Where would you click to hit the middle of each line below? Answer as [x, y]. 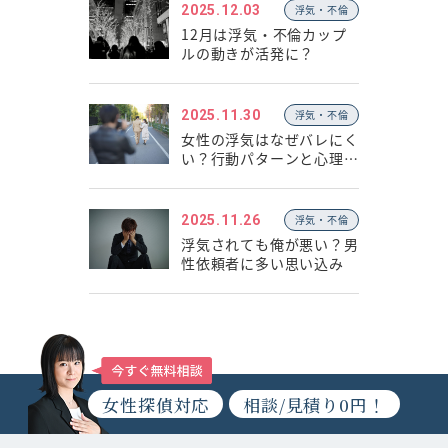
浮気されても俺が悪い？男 [270, 244]
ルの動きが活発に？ [248, 53]
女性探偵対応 [156, 404]
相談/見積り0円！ [314, 404]
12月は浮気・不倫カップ [264, 34]
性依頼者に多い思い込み [262, 263]
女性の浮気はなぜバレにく [270, 139]
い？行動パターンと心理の [270, 158]
